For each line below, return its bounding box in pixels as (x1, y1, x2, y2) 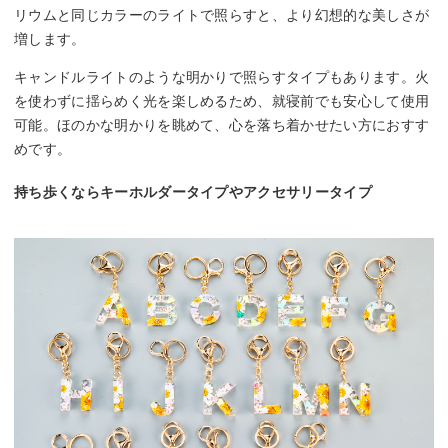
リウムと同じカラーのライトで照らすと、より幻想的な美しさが (14, 7, 430, 24)
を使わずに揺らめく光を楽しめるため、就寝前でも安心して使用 (14, 93, 430, 110)
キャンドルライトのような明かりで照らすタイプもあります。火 (14, 69, 430, 86)
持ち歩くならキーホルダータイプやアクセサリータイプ (14, 184, 372, 201)
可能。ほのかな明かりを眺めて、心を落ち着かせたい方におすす (14, 117, 430, 134)
